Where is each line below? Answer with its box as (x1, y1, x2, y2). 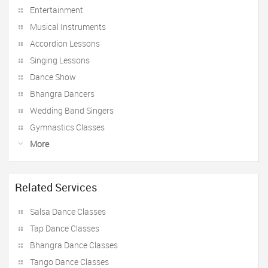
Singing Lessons (30, 54, 90, 66)
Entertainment (30, 4, 83, 16)
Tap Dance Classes (30, 223, 99, 234)
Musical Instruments (30, 21, 106, 32)
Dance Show (30, 71, 76, 83)
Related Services (15, 180, 97, 194)
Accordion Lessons (30, 38, 100, 49)
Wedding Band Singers (30, 105, 114, 116)
